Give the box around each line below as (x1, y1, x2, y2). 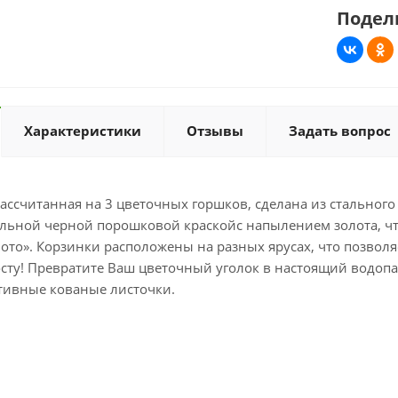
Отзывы (187, 122, 243, 140)
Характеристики (24, 122, 141, 140)
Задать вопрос (289, 122, 391, 140)
